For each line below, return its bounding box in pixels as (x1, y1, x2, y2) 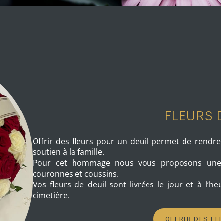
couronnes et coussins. (33, 168, 119, 179)
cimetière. (33, 189, 70, 201)
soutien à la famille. (33, 146, 105, 157)
